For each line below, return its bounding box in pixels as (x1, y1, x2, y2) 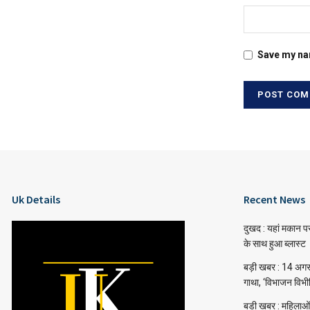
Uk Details (12, 192, 60, 206)
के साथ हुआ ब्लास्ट (244, 237, 306, 249)
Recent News (244, 192, 305, 206)
